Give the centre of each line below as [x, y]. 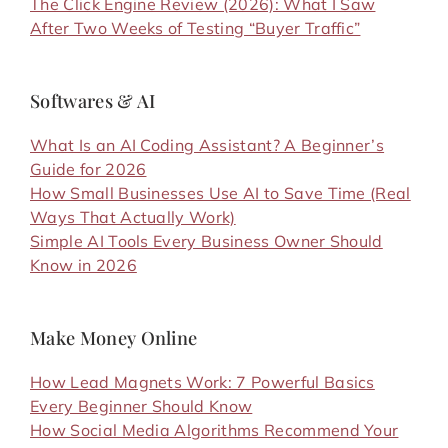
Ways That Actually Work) [133, 216]
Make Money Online [114, 337]
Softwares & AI [93, 100]
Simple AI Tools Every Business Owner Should [206, 240]
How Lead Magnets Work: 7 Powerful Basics [202, 381]
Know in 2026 [83, 264]
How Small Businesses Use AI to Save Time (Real [220, 192]
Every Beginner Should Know [141, 405]
